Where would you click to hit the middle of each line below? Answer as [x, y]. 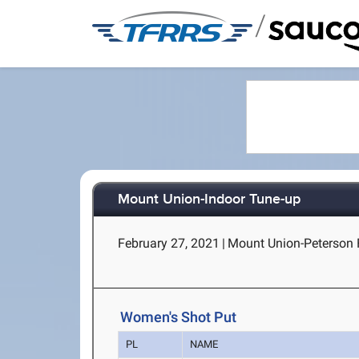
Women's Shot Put [179, 317]
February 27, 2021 [169, 243]
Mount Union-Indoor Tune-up [210, 200]
